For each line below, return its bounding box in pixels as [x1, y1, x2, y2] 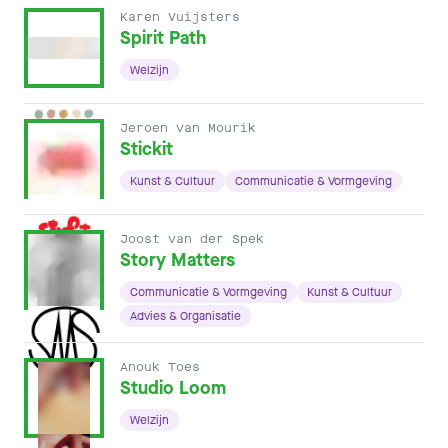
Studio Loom [120, 376, 226, 400]
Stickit [120, 137, 173, 161]
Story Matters [120, 248, 235, 272]
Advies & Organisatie [130, 308, 241, 324]
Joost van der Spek [120, 231, 264, 247]
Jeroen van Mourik [120, 120, 256, 136]
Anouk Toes [120, 359, 200, 375]
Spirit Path [120, 26, 206, 50]
